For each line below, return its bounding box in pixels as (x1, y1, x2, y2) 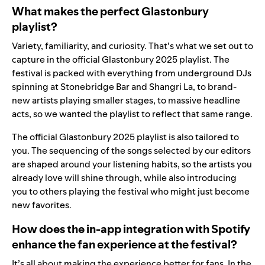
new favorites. (12, 199, 72, 212)
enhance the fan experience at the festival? (12, 237, 237, 253)
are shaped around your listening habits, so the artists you (12, 158, 252, 171)
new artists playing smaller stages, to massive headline (12, 94, 240, 107)
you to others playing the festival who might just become (12, 185, 250, 198)
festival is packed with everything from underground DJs (12, 67, 251, 80)
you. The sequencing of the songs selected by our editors (12, 144, 251, 157)
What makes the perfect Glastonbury (12, 4, 209, 20)
